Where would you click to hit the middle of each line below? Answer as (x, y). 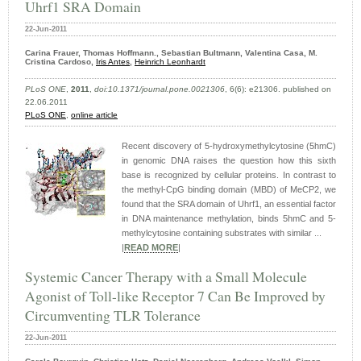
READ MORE (151, 248)
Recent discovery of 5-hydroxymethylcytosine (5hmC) (229, 146)
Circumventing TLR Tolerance (113, 315)
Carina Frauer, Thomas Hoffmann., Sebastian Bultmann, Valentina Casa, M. (171, 53)
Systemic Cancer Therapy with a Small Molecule (166, 277)
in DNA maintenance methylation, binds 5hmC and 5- (229, 219)
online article (94, 115)
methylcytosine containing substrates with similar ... (222, 233)
